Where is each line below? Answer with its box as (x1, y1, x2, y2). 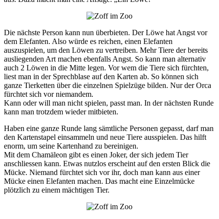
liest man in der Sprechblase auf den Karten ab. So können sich (4, 72, 198, 81)
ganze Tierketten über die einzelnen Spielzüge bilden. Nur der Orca (4, 81, 211, 89)
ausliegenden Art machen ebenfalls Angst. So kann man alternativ (4, 54, 206, 63)
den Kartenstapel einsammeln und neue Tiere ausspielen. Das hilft (4, 132, 206, 141)
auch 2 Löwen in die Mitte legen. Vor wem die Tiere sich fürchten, (4, 63, 209, 72)
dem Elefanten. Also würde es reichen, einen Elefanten (4, 37, 173, 45)
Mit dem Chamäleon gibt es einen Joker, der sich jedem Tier (4, 150, 188, 159)
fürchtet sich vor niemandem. (4, 89, 93, 98)
